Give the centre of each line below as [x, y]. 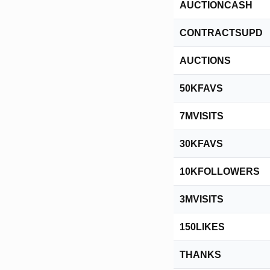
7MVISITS [202, 116]
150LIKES [202, 227]
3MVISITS [202, 199]
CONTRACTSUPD [221, 33]
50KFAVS [201, 88]
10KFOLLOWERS [220, 171]
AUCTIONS [205, 61]
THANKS [200, 255]
